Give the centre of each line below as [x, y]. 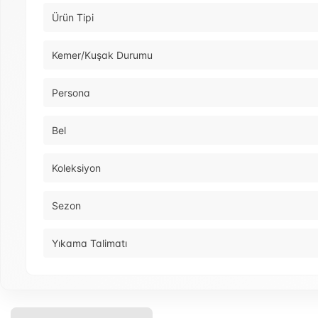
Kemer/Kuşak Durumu [102, 55]
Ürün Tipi [73, 18]
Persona [71, 93]
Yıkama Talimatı [89, 243]
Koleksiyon [76, 168]
